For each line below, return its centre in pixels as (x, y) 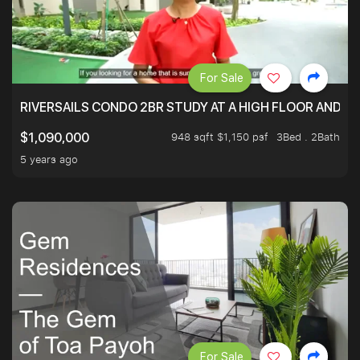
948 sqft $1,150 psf (220, 137)
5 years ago (49, 160)
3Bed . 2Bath (308, 137)
